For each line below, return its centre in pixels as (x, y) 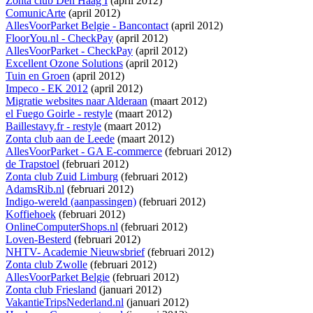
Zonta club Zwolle (46, 265)
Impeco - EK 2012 (47, 89)
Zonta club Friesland (51, 290)
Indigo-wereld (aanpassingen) (71, 202)
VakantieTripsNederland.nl (65, 303)
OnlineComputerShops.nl (62, 227)
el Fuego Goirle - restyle (59, 114)
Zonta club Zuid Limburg (62, 177)
